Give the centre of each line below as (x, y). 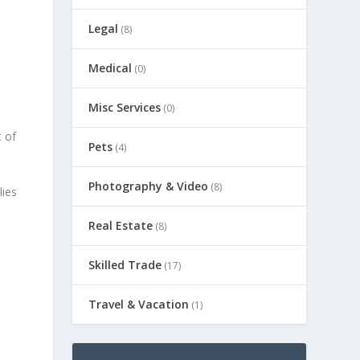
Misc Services (125, 107)
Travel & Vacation (139, 304)
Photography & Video (149, 186)
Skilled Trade (125, 265)
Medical (110, 68)
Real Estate (121, 225)
